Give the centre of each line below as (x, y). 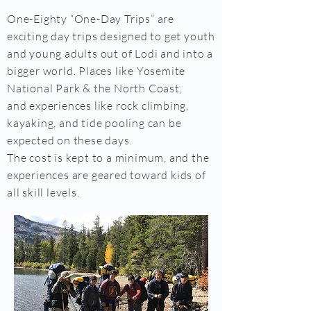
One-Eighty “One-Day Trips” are (91, 19)
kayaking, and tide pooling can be (94, 123)
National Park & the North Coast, (95, 88)
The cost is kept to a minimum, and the (108, 158)
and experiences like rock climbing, (98, 106)
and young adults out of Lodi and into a (110, 53)
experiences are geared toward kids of (107, 175)
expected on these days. (70, 140)
